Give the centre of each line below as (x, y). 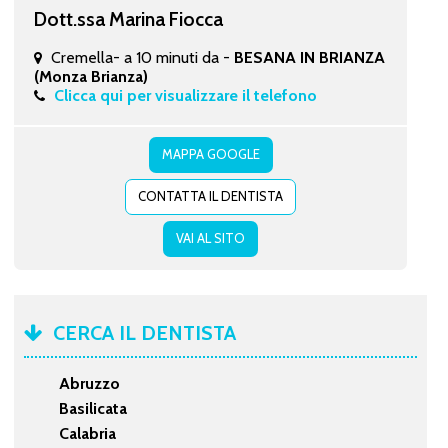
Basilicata (92, 408)
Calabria (87, 433)
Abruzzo (89, 383)
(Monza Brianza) (90, 76)
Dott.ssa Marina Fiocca (128, 18)
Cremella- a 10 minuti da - (142, 57)
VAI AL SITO (210, 237)
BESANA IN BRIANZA (309, 57)
